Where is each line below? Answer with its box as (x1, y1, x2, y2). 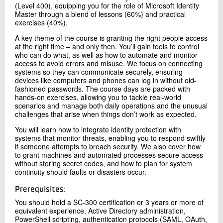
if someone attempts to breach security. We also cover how (15, 141, 201, 151)
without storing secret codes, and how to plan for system (15, 158, 192, 168)
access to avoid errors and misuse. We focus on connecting (15, 58, 203, 68)
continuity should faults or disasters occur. (15, 166, 146, 177)
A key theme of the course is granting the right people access (15, 32, 208, 43)
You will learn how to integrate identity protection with (15, 124, 181, 134)
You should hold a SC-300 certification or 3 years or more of (15, 197, 204, 208)
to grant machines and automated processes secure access (15, 149, 203, 160)
